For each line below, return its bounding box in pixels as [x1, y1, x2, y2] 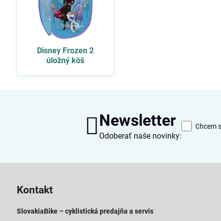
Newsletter [99, 110, 176, 130]
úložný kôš [46, 55, 84, 65]
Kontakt [16, 184, 53, 196]
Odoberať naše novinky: [99, 131, 182, 141]
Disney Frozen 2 [37, 45, 94, 55]
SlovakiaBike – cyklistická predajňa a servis [16, 207, 153, 215]
